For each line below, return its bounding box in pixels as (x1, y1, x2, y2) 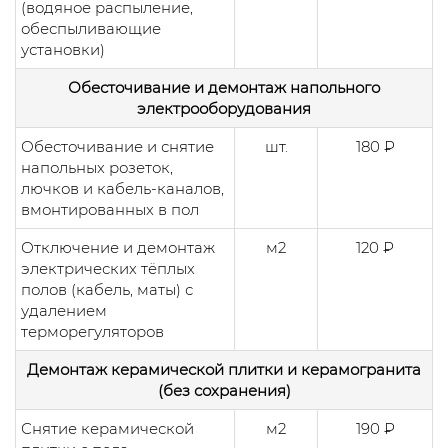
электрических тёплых (21, 258, 195, 278)
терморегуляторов (21, 321, 164, 341)
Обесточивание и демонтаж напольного (68, 77, 380, 97)
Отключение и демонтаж (21, 237, 215, 257)
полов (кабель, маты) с (21, 279, 193, 299)
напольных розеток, (21, 157, 173, 177)
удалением (21, 300, 107, 320)
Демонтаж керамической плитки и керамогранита (27, 359, 421, 379)
